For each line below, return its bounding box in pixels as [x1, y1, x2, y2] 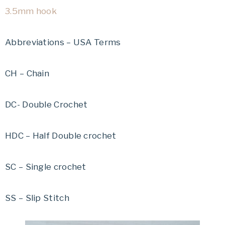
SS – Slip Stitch [5, 193, 69, 203]
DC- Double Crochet [5, 99, 88, 110]
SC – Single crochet [5, 162, 86, 172]
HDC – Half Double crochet [5, 131, 117, 141]
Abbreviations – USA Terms [5, 37, 121, 48]
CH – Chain [5, 68, 49, 79]
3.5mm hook [5, 6, 57, 17]
